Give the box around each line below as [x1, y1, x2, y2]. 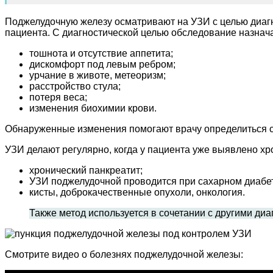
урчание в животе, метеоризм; [29, 69, 166, 80]
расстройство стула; [29, 80, 121, 91]
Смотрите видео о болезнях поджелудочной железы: [5, 249, 243, 260]
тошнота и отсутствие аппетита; [29, 48, 173, 58]
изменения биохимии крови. [29, 102, 157, 113]
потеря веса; [29, 91, 87, 102]
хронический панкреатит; [29, 165, 143, 175]
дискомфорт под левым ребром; [29, 58, 175, 69]
